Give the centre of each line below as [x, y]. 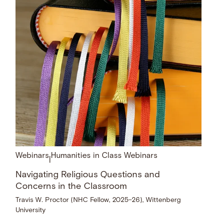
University [31, 210]
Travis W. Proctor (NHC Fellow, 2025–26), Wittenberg [98, 200]
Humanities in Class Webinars [104, 156]
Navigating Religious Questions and [88, 175]
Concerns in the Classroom [71, 187]
